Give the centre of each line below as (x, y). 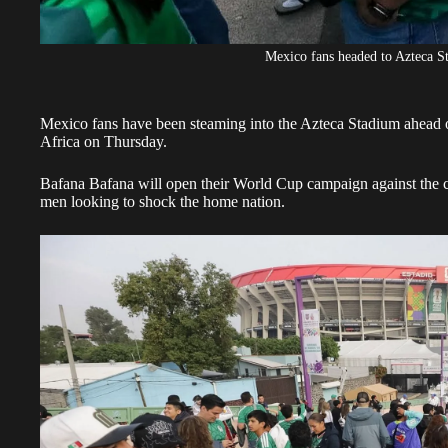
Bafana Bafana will (103, 183)
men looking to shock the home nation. (162, 201)
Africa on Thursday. (103, 141)
